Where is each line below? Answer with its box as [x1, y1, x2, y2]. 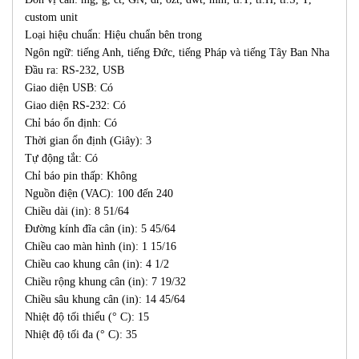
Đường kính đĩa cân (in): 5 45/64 [25, 223, 175, 236]
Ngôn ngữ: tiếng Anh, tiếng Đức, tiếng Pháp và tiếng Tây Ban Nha [25, 46, 329, 59]
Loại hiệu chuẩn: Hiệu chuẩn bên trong [25, 29, 202, 42]
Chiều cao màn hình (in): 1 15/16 [25, 240, 176, 253]
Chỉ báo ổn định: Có [25, 117, 117, 130]
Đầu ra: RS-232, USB [25, 64, 124, 77]
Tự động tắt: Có [25, 152, 98, 165]
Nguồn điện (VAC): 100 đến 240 [25, 188, 173, 200]
